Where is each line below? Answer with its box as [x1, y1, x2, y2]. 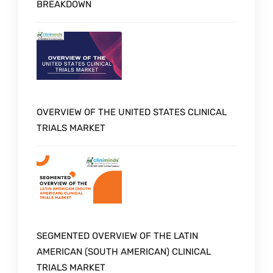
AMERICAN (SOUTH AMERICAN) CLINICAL [37, 246, 211, 257]
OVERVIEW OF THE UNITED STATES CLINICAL [37, 106, 227, 118]
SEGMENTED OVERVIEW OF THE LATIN [37, 230, 198, 241]
